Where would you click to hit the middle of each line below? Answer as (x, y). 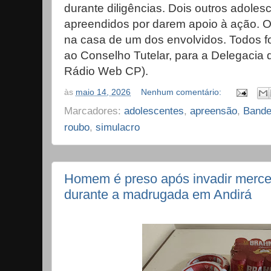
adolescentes (154, 111)
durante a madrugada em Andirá (158, 195)
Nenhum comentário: (183, 93)
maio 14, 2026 (103, 93)
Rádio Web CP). (106, 71)
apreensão (214, 111)
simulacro (118, 127)
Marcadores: (94, 111)
